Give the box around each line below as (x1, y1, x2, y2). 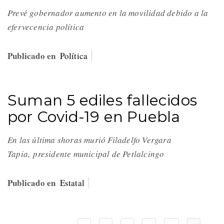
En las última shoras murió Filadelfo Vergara (7, 134, 171, 146)
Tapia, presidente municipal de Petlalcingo (7, 148, 167, 160)
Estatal (59, 177, 85, 189)
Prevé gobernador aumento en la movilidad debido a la (7, 7, 208, 19)
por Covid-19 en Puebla (7, 107, 180, 126)
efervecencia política (7, 21, 87, 33)
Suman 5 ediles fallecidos (7, 91, 197, 110)
